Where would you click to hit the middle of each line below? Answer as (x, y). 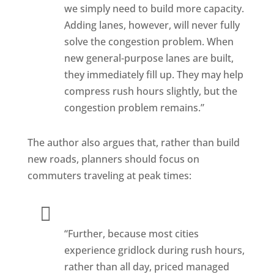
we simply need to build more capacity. (154, 9)
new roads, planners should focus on (113, 159)
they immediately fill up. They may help (154, 75)
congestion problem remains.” (134, 108)
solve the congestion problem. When (149, 42)
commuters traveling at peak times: (109, 176)
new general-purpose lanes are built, (149, 58)
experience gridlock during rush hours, (154, 250)
